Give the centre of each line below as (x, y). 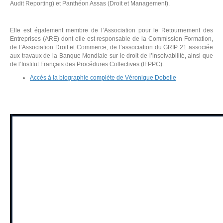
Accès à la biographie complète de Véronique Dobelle (103, 78)
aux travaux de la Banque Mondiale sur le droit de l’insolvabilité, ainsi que (111, 56)
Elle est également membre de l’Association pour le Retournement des (111, 30)
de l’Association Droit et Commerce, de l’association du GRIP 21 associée (111, 47)
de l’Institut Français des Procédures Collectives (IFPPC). (87, 64)
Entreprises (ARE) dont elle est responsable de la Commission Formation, (111, 39)
